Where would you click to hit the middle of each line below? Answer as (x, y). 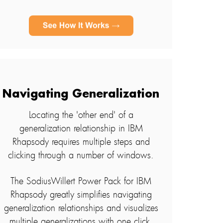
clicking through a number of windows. (81, 155)
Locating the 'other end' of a (81, 115)
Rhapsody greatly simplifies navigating (81, 194)
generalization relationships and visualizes (81, 208)
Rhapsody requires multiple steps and (81, 142)
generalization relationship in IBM (81, 128)
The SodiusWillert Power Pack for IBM (81, 181)
